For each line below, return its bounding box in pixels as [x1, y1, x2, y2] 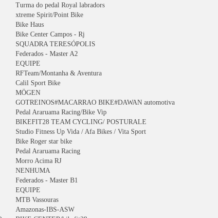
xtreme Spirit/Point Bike [16, 11, 83, 18]
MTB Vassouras [16, 196, 58, 203]
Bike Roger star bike [16, 138, 72, 145]
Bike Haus [16, 21, 44, 28]
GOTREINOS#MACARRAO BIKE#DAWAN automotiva [16, 99, 175, 106]
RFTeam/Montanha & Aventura [16, 70, 102, 77]
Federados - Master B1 [16, 177, 78, 184]
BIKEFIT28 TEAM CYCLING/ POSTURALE [16, 118, 146, 126]
